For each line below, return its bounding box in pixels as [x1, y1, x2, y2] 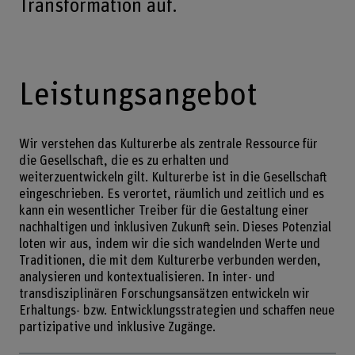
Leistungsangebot [18, 78, 258, 111]
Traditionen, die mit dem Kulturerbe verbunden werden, [18, 254, 321, 267]
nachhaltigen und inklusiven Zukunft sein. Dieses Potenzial [18, 220, 331, 234]
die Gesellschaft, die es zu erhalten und [18, 154, 229, 167]
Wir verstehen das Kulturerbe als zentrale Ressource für [18, 137, 318, 151]
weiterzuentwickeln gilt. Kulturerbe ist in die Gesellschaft [18, 170, 327, 184]
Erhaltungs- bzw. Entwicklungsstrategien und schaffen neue [18, 303, 334, 317]
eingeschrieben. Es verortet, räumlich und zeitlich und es [18, 187, 324, 200]
